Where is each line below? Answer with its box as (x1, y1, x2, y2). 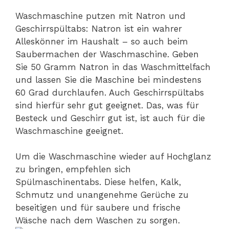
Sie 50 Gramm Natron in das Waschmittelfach (15, 61, 211, 72)
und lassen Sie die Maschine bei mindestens (15, 74, 201, 85)
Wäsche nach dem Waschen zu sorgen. (15, 215, 180, 226)
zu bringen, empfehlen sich (15, 164, 131, 175)
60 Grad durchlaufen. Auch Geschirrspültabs (15, 87, 204, 98)
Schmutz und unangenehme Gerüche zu (15, 190, 189, 200)
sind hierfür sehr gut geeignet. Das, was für (15, 100, 199, 110)
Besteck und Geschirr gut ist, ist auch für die (15, 112, 205, 123)
